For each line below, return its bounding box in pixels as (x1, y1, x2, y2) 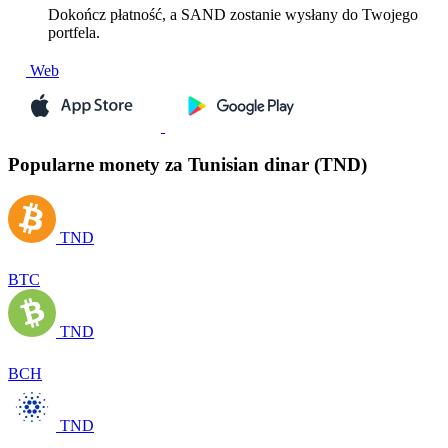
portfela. (48, 23, 100, 41)
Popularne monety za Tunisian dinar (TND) (8, 154, 367, 176)
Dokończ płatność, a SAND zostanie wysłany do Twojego (48, 5, 418, 23)
